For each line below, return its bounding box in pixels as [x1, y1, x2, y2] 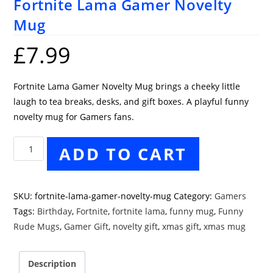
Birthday [37, 205, 73, 218]
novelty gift [113, 221, 158, 233]
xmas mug [204, 221, 246, 233]
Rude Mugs [13, 221, 60, 233]
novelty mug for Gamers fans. [13, 111, 135, 123]
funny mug [169, 205, 214, 218]
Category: [174, 190, 215, 202]
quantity [13, 214, 48, 226]
